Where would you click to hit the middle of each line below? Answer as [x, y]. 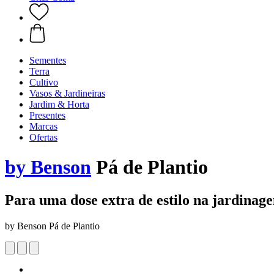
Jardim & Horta [59, 104]
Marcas [43, 126]
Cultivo [44, 82]
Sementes [48, 60]
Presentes [47, 115]
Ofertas [43, 137]
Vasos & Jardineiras [67, 93]
